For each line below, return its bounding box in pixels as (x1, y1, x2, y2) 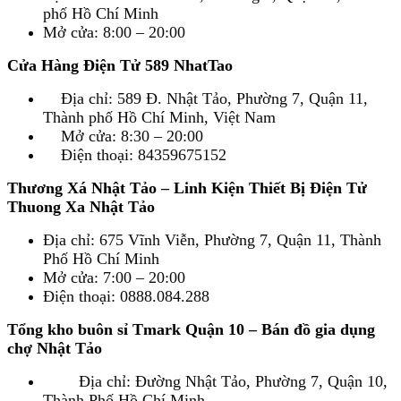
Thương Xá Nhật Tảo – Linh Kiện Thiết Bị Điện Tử (7, 179, 367, 198)
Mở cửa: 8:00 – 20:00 (43, 23, 185, 42)
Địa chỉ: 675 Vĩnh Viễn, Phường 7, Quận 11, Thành (43, 231, 381, 250)
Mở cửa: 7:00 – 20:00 (43, 269, 185, 287)
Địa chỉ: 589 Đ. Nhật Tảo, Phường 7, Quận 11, (43, 90, 368, 108)
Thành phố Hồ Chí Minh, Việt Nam (43, 108, 276, 127)
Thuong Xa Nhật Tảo (7, 198, 155, 217)
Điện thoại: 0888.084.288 (43, 287, 209, 306)
